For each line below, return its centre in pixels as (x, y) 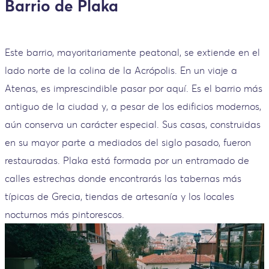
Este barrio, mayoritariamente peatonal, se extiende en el (132, 53)
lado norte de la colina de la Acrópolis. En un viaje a (121, 71)
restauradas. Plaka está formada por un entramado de (127, 161)
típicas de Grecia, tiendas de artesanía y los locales (119, 197)
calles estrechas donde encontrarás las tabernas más (123, 179)
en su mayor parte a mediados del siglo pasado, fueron (128, 143)
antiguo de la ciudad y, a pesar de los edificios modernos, (133, 107)
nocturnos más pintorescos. (65, 215)
